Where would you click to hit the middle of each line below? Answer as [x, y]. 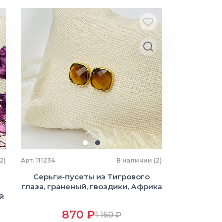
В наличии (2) [139, 160]
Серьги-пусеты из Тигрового [91, 177]
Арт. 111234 [38, 160]
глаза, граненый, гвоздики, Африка [91, 187]
